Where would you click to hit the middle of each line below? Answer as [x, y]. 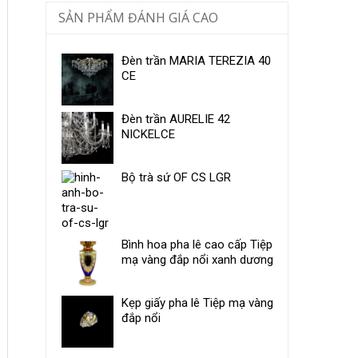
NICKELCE [148, 134]
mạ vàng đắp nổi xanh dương [197, 259]
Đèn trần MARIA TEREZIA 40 [196, 60]
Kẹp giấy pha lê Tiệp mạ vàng [197, 303]
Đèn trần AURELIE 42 [175, 119]
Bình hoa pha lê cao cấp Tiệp [197, 244]
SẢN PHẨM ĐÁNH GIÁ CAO [138, 17]
